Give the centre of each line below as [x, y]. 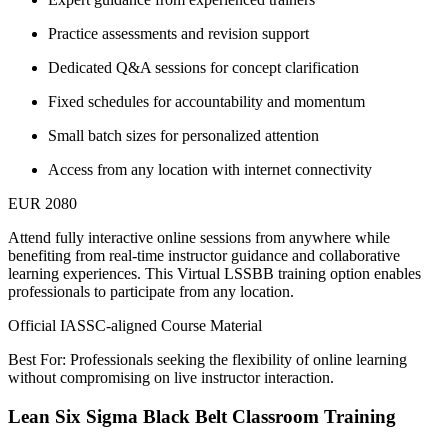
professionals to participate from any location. [151, 292]
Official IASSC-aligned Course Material [135, 326]
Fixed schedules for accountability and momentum [206, 102]
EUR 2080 [42, 204]
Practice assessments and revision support [178, 34]
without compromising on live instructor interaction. [171, 378]
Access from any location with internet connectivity [210, 170]
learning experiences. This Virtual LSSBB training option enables [214, 274]
